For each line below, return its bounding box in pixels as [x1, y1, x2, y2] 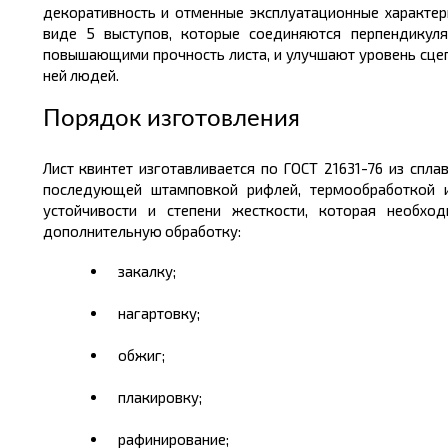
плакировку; [117, 388, 202, 406]
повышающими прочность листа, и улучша [42, 45, 336, 63]
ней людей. [42, 66, 119, 84]
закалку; [117, 262, 176, 280]
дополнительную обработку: [42, 222, 241, 240]
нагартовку [117, 304, 197, 322]
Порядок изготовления [42, 107, 300, 131]
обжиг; [117, 346, 165, 364]
